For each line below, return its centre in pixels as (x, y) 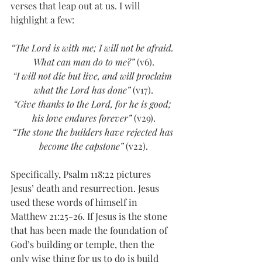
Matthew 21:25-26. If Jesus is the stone (90, 216)
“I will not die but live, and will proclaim (94, 76)
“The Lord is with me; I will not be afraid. (94, 48)
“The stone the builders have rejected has (94, 132)
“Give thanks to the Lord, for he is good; (94, 104)
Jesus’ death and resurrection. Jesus (86, 188)
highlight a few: (42, 20)
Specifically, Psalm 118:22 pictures (82, 174)
